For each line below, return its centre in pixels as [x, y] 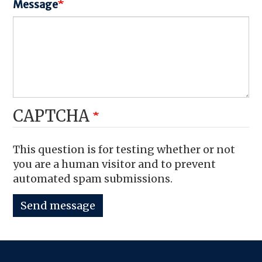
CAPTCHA [53, 116]
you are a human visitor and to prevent [115, 164]
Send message [58, 205]
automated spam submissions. [93, 179]
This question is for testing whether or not [124, 149]
